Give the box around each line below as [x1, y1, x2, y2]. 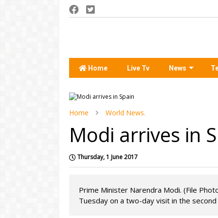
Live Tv [127, 64, 149, 72]
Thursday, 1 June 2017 [77, 153, 138, 161]
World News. [106, 108, 145, 117]
